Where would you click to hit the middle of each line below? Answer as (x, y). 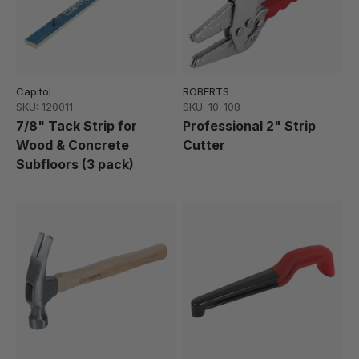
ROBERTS (206, 92)
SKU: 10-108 (212, 107)
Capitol (34, 92)
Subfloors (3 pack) (75, 165)
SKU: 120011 (44, 107)
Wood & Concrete (73, 145)
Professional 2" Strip (249, 126)
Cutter (204, 145)
